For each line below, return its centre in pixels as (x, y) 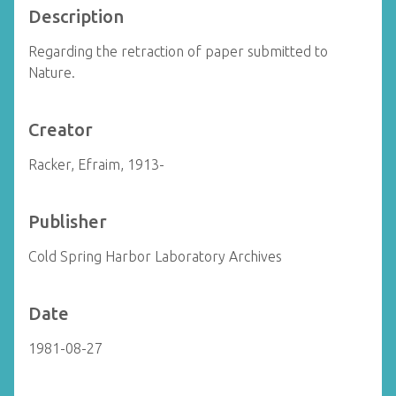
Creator (61, 129)
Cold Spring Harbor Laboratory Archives (155, 256)
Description (76, 16)
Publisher (68, 221)
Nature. (52, 72)
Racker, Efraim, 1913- (96, 164)
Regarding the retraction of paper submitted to (178, 51)
